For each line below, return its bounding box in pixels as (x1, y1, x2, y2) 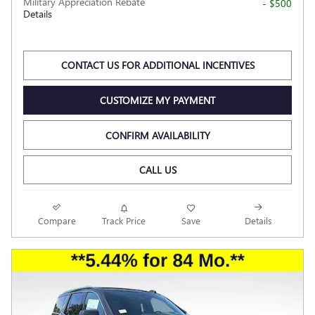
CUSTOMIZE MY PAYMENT (100, 93, 215, 107)
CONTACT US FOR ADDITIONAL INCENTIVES (60, 58, 255, 72)
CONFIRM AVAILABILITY (105, 128, 210, 142)
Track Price (102, 214, 146, 227)
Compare (37, 214, 76, 227)
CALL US (139, 163, 176, 177)
